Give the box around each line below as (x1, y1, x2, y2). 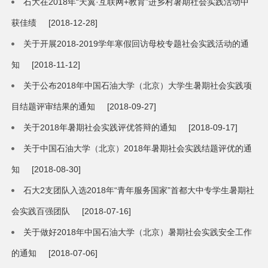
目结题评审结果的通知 (11, 102, 96, 112)
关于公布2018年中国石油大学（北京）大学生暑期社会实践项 (23, 81, 252, 91)
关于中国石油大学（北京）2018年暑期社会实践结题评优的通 (23, 144, 252, 154)
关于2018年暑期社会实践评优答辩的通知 (23, 123, 177, 133)
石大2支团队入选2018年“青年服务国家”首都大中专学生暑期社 (23, 185, 255, 196)
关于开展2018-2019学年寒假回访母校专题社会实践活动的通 (23, 39, 249, 49)
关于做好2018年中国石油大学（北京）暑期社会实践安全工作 (23, 227, 252, 237)
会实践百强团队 (11, 206, 71, 217)
